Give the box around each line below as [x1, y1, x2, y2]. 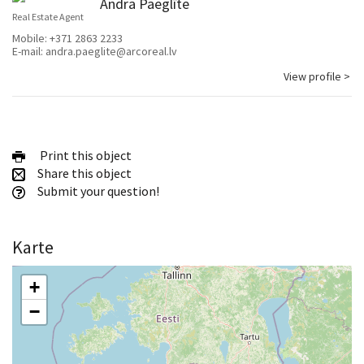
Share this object [35, 165, 132, 182]
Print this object [35, 147, 132, 164]
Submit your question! [35, 183, 159, 200]
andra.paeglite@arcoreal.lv [45, 44, 177, 59]
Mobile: [12, 31, 50, 46]
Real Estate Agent [12, 11, 84, 24]
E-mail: [12, 44, 45, 59]
